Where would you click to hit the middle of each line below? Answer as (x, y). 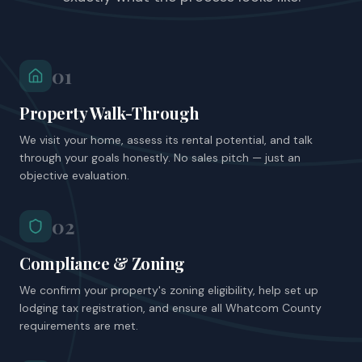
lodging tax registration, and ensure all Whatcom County (170, 308)
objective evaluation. (74, 175)
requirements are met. (79, 326)
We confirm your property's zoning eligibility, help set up (169, 290)
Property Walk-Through (109, 113)
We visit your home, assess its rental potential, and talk (166, 140)
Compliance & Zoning (102, 263)
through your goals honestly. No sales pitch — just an (160, 158)
